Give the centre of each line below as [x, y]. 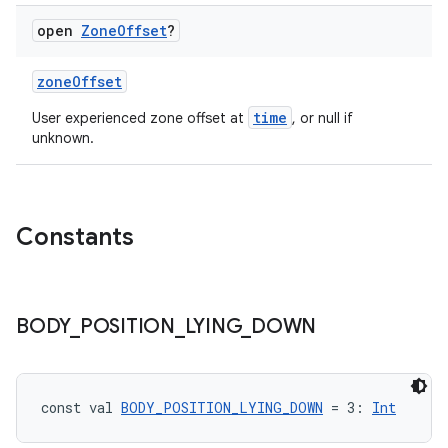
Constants [75, 237]
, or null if [322, 118]
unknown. [63, 138]
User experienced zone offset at [140, 118]
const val [81, 407]
